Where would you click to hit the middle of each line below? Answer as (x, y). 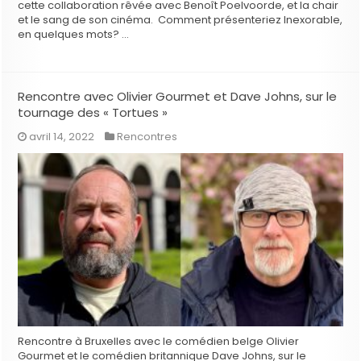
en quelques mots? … (74, 34)
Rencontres (147, 136)
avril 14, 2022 (62, 136)
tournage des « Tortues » (93, 112)
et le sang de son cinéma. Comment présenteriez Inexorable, (180, 19)
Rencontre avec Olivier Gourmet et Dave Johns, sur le (178, 96)
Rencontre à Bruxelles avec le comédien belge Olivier (159, 341)
